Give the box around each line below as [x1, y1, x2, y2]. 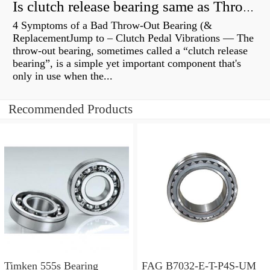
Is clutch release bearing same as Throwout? [243, 2, 254, 14]
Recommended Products [8, 102, 133, 117]
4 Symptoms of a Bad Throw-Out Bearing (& [13, 19, 212, 32]
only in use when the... [13, 70, 113, 83]
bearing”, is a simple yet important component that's [13, 57, 241, 70]
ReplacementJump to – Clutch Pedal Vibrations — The [13, 32, 254, 45]
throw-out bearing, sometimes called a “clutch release [13, 45, 248, 57]
